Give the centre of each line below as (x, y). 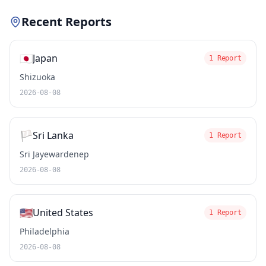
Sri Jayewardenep (54, 154)
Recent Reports (66, 22)
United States (63, 213)
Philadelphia (45, 231)
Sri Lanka (53, 135)
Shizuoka (37, 77)
